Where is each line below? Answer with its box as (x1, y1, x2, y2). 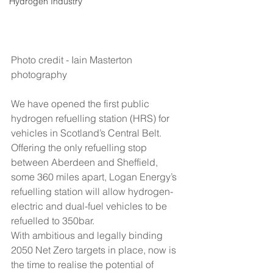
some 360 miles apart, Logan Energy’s (11, 171, 179, 183)
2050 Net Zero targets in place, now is (11, 244, 179, 257)
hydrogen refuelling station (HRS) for (11, 112, 172, 125)
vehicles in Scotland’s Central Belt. (11, 127, 161, 140)
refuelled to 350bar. (11, 214, 94, 227)
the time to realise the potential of (11, 258, 156, 271)
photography (11, 68, 67, 81)
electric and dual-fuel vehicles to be (11, 200, 169, 213)
